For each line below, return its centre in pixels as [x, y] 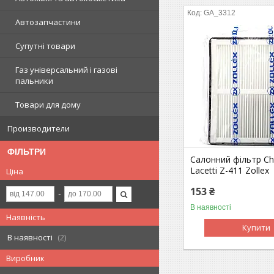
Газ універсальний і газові [66, 70]
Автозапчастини [48, 22]
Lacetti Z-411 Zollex [230, 170]
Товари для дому [48, 105]
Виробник [25, 258]
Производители [39, 128]
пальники [34, 81]
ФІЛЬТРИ [27, 152]
